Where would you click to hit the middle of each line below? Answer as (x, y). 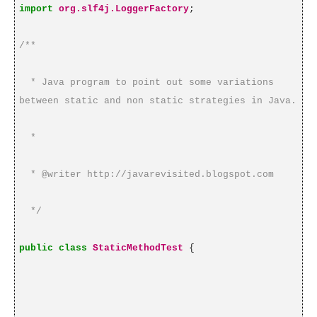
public (36, 248)
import (36, 9)
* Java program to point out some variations (152, 83)
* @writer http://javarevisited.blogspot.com (152, 175)
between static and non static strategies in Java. (157, 101)
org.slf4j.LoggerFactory (123, 9)
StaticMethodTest (138, 248)
